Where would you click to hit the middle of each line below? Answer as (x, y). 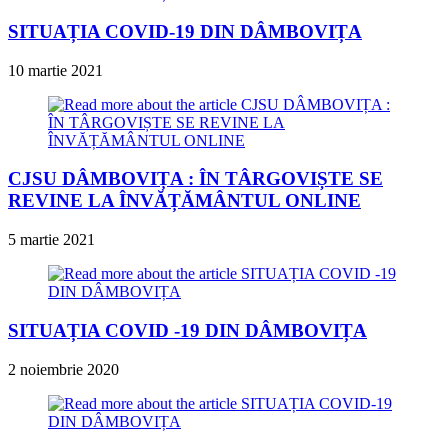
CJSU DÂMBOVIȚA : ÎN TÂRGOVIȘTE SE (195, 179)
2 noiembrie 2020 (63, 369)
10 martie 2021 (55, 70)
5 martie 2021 (51, 240)
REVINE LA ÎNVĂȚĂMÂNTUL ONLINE (184, 201)
